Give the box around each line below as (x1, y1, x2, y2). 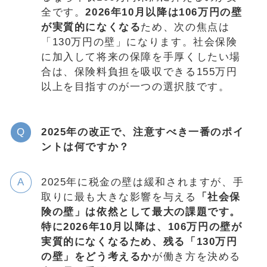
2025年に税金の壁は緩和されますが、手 (41, 176, 244, 188)
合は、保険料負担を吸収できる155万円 (41, 66, 238, 77)
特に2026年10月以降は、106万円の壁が (41, 221, 243, 233)
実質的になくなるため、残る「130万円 (41, 236, 238, 248)
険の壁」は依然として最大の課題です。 (41, 206, 241, 218)
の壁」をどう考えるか (41, 251, 153, 263)
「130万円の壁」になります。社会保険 (41, 36, 238, 48)
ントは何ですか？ (41, 141, 130, 153)
